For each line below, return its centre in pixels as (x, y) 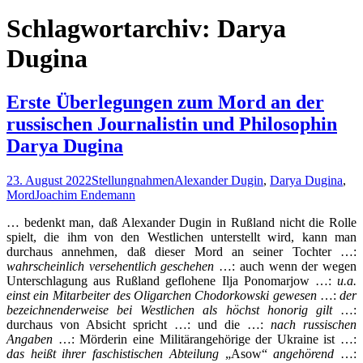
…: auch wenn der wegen (286, 266)
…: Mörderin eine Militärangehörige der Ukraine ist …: (205, 339)
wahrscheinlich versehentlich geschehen (111, 266)
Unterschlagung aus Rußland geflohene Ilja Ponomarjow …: (172, 280)
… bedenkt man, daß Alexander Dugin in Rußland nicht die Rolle (181, 222)
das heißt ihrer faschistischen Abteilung (113, 353)
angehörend (304, 353)
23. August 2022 (49, 180)
